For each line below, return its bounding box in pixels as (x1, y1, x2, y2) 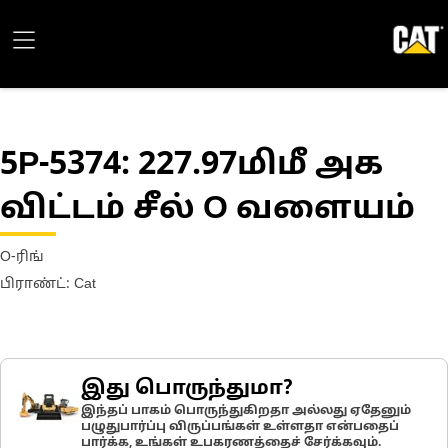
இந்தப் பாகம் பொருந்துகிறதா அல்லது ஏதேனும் (81, 404, 411, 418)
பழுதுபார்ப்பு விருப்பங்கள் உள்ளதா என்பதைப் (81, 420, 399, 434)
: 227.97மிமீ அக (121, 146, 383, 186)
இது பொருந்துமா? (81, 377, 292, 401)
